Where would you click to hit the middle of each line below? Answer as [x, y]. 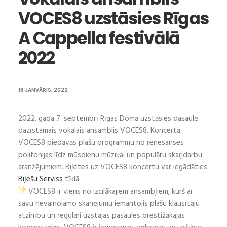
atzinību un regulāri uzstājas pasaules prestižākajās [102, 216]
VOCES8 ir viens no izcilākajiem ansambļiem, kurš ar [110, 192]
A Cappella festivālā [99, 38]
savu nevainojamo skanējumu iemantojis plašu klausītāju [109, 204]
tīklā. [72, 179]
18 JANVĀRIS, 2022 [43, 90]
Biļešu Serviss [41, 179]
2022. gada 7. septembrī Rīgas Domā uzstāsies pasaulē [108, 119]
